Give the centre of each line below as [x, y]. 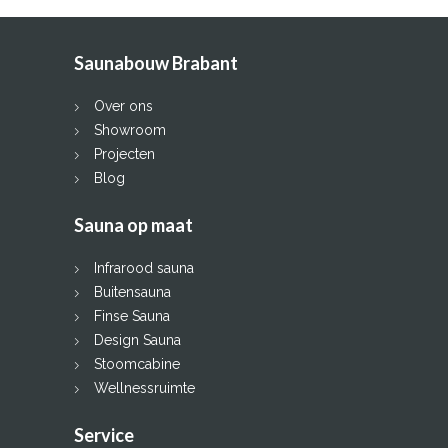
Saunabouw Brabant [156, 62]
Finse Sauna [132, 315]
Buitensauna [132, 291]
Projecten [124, 153]
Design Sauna [137, 339]
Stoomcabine [137, 363]
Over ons [123, 105]
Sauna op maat [133, 224]
